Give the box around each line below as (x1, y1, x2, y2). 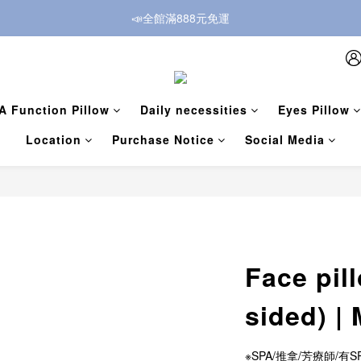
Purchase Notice (111, 131, 214, 148)
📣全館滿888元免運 (131, 10, 230, 26)
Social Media (244, 131, 325, 148)
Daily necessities (139, 102, 247, 118)
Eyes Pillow (277, 102, 350, 118)
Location (25, 131, 81, 148)
